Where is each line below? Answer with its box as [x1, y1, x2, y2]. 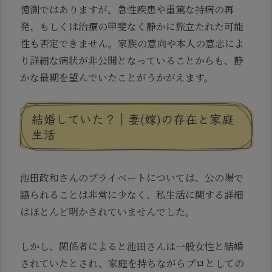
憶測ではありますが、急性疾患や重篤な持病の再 [20, 2, 234, 16]
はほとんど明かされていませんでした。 [20, 204, 195, 219]
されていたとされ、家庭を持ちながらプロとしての [20, 256, 244, 270]
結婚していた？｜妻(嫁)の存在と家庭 [32, 110, 234, 128]
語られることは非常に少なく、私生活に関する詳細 [20, 187, 243, 202]
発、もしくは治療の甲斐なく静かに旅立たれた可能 [20, 19, 243, 33]
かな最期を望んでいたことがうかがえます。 [20, 70, 214, 84]
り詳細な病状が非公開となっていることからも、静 [20, 53, 243, 67]
